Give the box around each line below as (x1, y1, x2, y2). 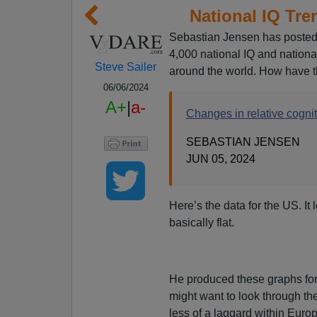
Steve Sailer (95, 61, 157, 74)
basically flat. (168, 216, 234, 229)
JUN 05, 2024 (185, 152, 255, 165)
